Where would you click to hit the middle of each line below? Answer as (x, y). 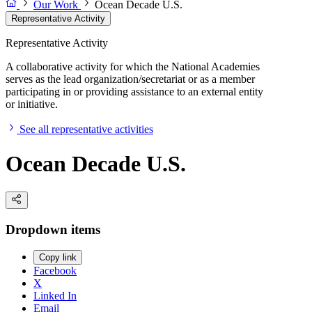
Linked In (55, 296)
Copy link (58, 258)
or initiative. (32, 104)
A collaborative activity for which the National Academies (133, 67)
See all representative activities (86, 130)
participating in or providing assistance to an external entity (134, 92)
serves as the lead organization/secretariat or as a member (130, 79)
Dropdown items (53, 229)
